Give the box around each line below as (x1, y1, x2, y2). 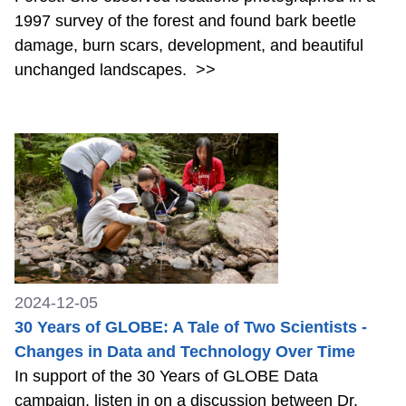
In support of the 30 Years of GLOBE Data (14, 367, 318, 386)
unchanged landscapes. (14, 61, 191, 80)
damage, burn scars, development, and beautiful (14, 36, 363, 55)
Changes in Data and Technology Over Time (14, 343, 355, 362)
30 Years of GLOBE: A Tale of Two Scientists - (14, 318, 367, 337)
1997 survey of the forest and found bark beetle (14, 12, 356, 31)
